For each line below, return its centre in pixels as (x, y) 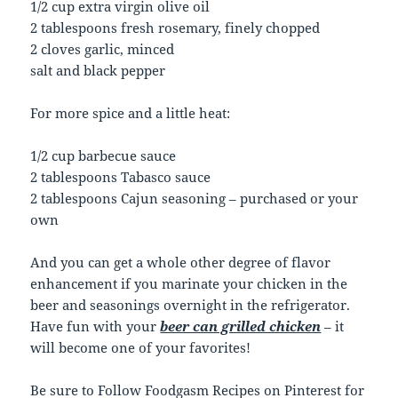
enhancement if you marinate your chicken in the (189, 284)
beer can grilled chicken (241, 326)
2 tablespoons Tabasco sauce (121, 177)
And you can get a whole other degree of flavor (181, 263)
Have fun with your (96, 326)
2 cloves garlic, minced (103, 49)
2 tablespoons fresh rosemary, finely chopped (175, 28)
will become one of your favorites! (141, 348)
